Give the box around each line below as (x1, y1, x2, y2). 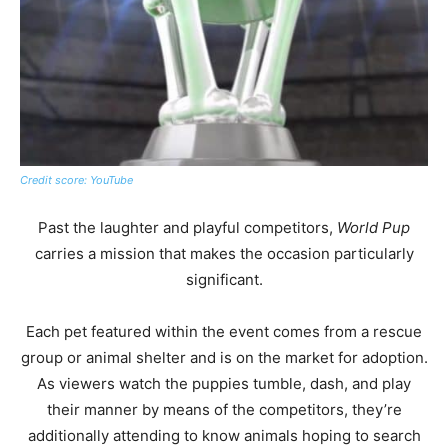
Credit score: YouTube (20, 173, 133, 188)
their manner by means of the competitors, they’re (46, 400, 402, 420)
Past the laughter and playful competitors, (38, 218, 337, 238)
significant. (185, 270, 263, 290)
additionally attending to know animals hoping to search (27, 426, 421, 446)
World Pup (337, 218, 410, 238)
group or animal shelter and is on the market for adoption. (20, 348, 428, 368)
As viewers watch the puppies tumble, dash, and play (37, 374, 411, 394)
